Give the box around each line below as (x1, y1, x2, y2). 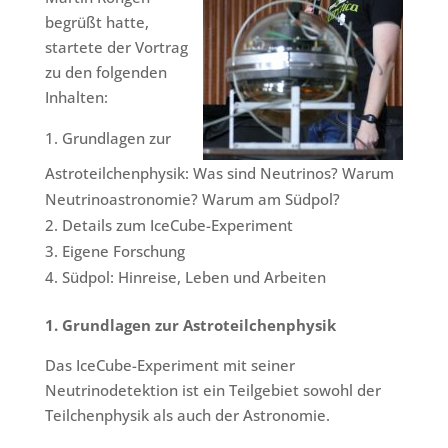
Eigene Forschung (61, 241, 185, 261)
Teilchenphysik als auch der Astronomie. (44, 405, 330, 425)
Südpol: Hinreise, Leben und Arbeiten (61, 267, 326, 287)
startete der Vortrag (44, 37, 188, 57)
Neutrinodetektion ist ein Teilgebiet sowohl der (44, 380, 381, 400)
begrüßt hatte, (44, 12, 149, 32)
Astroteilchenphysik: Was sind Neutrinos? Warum (44, 163, 394, 183)
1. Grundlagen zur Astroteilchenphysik (44, 315, 336, 335)
